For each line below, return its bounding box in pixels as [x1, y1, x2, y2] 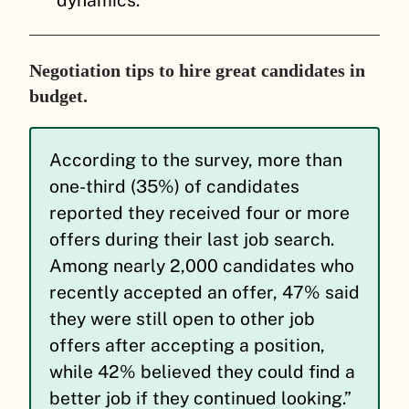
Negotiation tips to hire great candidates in [29, 60, 365, 81]
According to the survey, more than [49, 150, 342, 171]
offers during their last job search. [49, 229, 334, 250]
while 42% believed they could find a [49, 362, 355, 383]
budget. [29, 86, 88, 107]
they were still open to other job [49, 309, 315, 330]
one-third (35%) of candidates [49, 176, 299, 197]
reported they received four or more [49, 203, 350, 224]
